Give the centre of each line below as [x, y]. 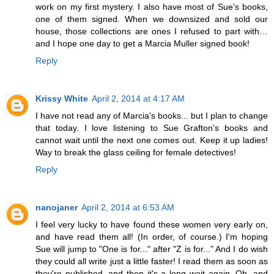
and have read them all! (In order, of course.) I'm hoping [152, 236]
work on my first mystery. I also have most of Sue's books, [152, 6]
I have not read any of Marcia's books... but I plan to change [152, 115]
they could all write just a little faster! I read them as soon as [152, 261]
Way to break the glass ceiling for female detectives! [136, 152]
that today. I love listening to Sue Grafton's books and [152, 128]
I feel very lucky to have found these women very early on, [152, 224]
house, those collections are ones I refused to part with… [152, 31]
